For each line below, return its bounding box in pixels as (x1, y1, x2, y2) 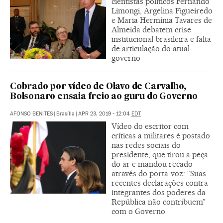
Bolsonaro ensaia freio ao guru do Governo (10, 92, 198, 101)
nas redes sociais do (111, 140, 181, 150)
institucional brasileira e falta (111, 34, 211, 44)
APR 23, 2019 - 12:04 (78, 110, 131, 117)
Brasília (56, 110, 75, 117)
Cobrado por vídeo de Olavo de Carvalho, (10, 82, 187, 91)
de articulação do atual (111, 43, 190, 53)
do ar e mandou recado (111, 159, 193, 169)
